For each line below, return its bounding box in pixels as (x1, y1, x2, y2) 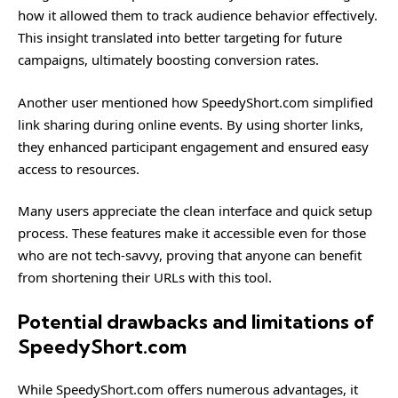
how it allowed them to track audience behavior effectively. (18, 6, 378, 24)
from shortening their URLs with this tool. (18, 268, 272, 286)
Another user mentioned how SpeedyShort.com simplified (18, 92, 373, 111)
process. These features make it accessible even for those (18, 224, 366, 242)
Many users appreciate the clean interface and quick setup (18, 202, 372, 219)
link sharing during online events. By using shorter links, (18, 115, 363, 133)
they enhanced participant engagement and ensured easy (18, 137, 369, 155)
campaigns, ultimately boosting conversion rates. (18, 51, 319, 68)
